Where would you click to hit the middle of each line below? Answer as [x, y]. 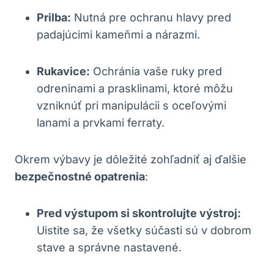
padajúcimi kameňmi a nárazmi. [118, 34]
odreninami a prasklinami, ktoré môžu [135, 88]
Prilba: [54, 17]
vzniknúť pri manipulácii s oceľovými [131, 105]
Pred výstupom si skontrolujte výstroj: [139, 213]
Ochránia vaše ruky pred [156, 71]
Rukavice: [63, 71]
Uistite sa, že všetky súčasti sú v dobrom [144, 230]
